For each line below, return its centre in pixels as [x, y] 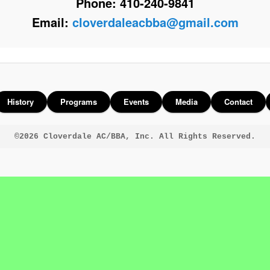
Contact [238, 102]
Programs [79, 102]
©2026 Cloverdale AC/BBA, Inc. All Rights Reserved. [135, 136]
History [20, 102]
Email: [52, 22]
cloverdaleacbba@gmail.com [155, 22]
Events [136, 102]
